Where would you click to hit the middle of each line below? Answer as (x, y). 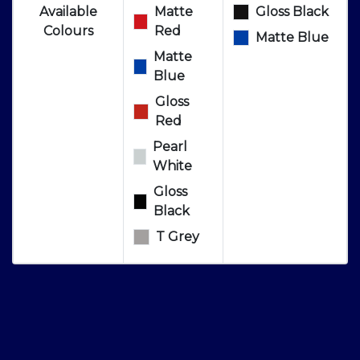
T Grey (178, 237)
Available (68, 12)
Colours (68, 31)
